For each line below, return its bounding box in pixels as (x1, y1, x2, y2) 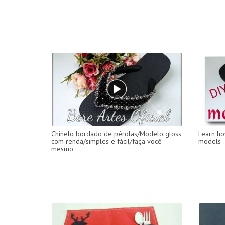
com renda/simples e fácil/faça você (51, 136, 162, 146)
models (198, 136, 221, 146)
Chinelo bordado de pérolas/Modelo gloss (51, 129, 181, 138)
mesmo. (51, 144, 75, 153)
